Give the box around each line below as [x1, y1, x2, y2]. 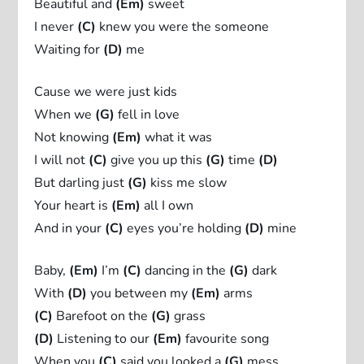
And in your [34, 219, 106, 237]
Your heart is [34, 196, 112, 214]
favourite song [182, 329, 270, 348]
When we [34, 105, 96, 123]
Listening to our [54, 329, 154, 348]
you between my [87, 284, 192, 302]
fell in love [115, 105, 180, 123]
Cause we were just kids [34, 82, 178, 101]
